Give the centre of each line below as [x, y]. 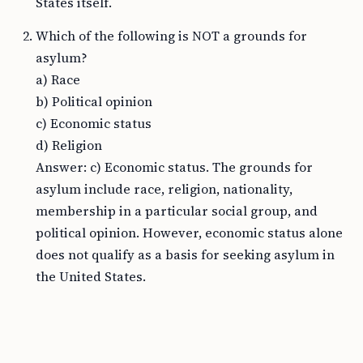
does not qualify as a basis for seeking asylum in [185, 254]
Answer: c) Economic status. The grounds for [174, 167]
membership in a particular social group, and [177, 211]
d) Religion [69, 145]
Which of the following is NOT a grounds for [171, 36]
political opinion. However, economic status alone [189, 233]
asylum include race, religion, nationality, [164, 189]
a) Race [58, 79]
